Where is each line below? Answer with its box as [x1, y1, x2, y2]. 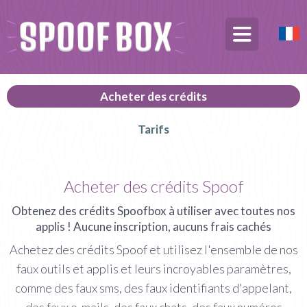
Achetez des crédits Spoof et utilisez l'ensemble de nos [9, 241, 298, 257]
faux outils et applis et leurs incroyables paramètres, [16, 260, 291, 276]
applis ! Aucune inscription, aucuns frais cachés [36, 219, 271, 234]
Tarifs [138, 121, 169, 136]
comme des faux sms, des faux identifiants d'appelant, [15, 280, 292, 295]
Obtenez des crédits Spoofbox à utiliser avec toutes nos [12, 203, 295, 218]
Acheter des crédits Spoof [64, 175, 243, 196]
